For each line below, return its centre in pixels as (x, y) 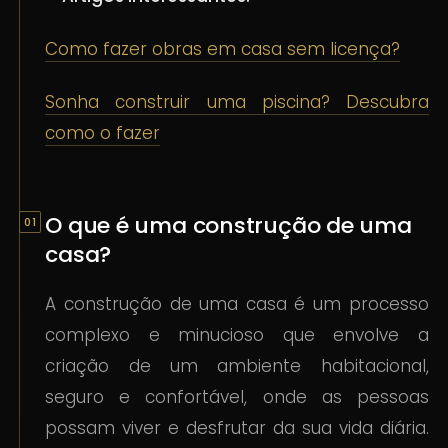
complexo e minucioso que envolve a (237, 335)
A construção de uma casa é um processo (237, 304)
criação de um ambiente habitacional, (237, 366)
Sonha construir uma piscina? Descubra (237, 102)
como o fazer (103, 133)
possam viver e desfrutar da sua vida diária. (237, 428)
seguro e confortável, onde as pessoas (237, 397)
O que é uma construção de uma (228, 226)
